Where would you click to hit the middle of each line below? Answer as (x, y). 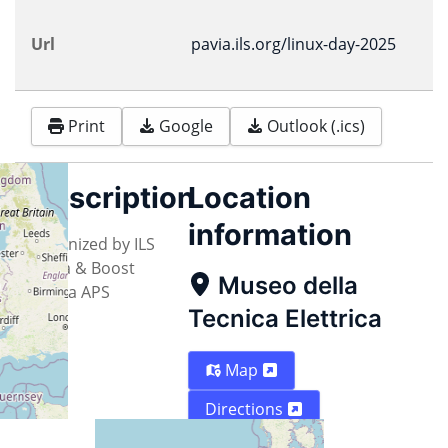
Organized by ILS (93, 243)
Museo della (288, 285)
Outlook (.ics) (316, 126)
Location (249, 197)
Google (186, 126)
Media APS (70, 291)
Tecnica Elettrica (285, 318)
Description (113, 197)
